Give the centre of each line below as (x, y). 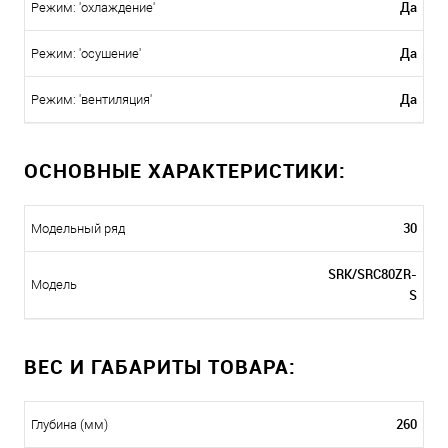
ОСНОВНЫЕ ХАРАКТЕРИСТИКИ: (185, 171)
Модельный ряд (78, 229)
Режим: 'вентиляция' (91, 100)
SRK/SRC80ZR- (372, 274)
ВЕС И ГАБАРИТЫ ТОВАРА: (160, 367)
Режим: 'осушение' (86, 54)
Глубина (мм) (69, 425)
